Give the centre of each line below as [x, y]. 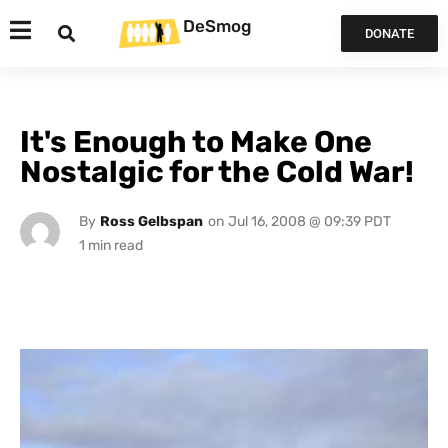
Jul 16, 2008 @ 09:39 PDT [309, 221]
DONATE [389, 33]
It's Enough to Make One [196, 142]
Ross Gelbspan [151, 221]
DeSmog [217, 25]
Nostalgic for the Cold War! [217, 172]
